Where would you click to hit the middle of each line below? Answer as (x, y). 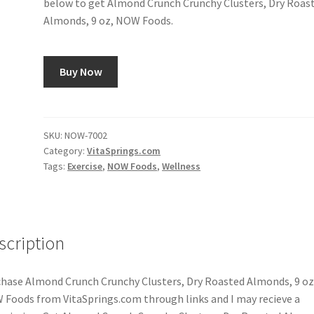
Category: (66, 150)
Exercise (85, 166)
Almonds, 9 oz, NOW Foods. (109, 20)
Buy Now (81, 72)
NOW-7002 (86, 135)
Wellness (182, 166)
